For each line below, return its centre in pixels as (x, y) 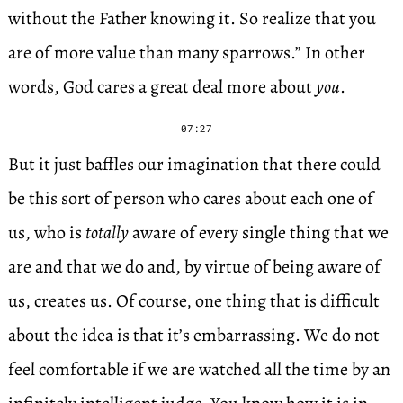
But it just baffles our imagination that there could (194, 164)
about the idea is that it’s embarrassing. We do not (193, 335)
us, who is (46, 233)
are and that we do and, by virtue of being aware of (194, 267)
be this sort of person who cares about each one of (190, 198)
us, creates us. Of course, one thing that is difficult (193, 301)
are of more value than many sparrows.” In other (186, 53)
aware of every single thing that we (258, 233)
